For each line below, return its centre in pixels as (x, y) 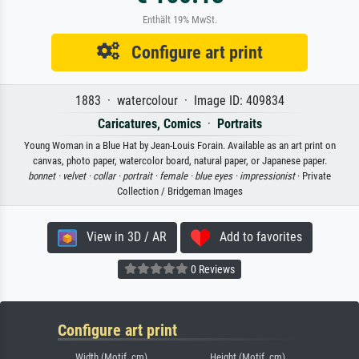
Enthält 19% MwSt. (179, 19)
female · (177, 175)
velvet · (78, 175)
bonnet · (45, 175)
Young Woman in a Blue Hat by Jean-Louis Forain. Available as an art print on (179, 145)
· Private (313, 175)
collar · (108, 175)
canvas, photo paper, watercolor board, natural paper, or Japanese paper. (179, 160)
